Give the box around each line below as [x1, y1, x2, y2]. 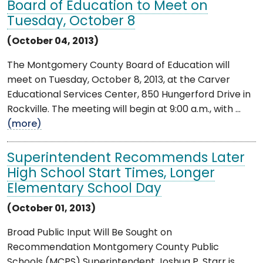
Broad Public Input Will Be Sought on [7, 228, 172, 238]
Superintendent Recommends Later [7, 151, 245, 166]
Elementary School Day [7, 182, 161, 196]
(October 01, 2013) [7, 204, 96, 214]
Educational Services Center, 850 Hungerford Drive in [7, 90, 251, 100]
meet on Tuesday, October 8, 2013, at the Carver [7, 75, 230, 85]
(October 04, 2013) [7, 36, 99, 46]
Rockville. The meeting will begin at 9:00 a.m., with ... [7, 104, 241, 114]
